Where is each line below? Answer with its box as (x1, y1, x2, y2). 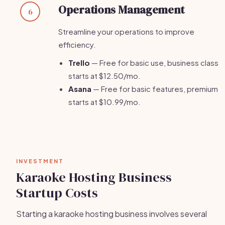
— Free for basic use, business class (90, 58, 218, 67)
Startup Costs (16, 184, 98, 202)
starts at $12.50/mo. (68, 71, 141, 80)
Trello (68, 58, 90, 67)
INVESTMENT (16, 158, 64, 164)
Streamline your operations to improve (58, 27, 194, 36)
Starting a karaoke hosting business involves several (16, 208, 207, 219)
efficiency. (58, 40, 96, 49)
